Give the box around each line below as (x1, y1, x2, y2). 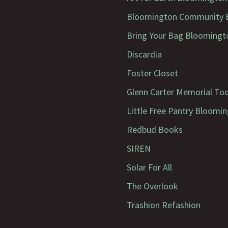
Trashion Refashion (127, 198, 201, 211)
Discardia (127, 48, 162, 60)
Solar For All (127, 161, 172, 173)
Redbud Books (127, 123, 183, 135)
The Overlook (127, 180, 178, 192)
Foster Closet (127, 67, 178, 79)
